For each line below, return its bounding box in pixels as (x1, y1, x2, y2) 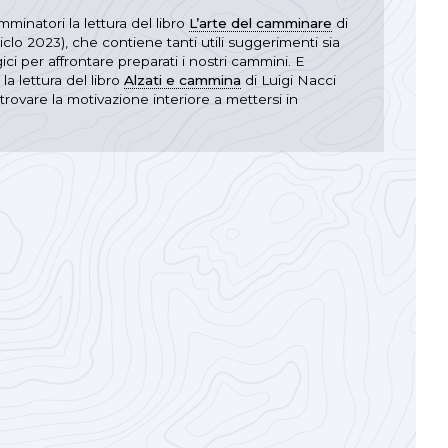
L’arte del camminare (189, 14, 332, 31)
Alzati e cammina (124, 71, 241, 88)
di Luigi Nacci (241, 71, 336, 88)
